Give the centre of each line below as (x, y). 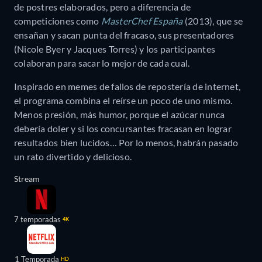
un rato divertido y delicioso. (73, 156)
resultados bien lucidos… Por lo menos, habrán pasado (126, 142)
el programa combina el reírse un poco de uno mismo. (123, 100)
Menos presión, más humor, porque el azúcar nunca (120, 114)
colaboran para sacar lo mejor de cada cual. (102, 63)
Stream (27, 178)
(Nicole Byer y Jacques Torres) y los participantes (115, 49)
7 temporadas (37, 219)
